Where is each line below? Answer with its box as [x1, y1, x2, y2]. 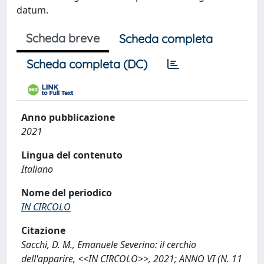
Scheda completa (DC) [27, 57, 147, 71]
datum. [16, 4, 48, 16]
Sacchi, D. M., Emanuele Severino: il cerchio [21, 238, 196, 251]
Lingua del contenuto [21, 148, 123, 161]
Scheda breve [26, 31, 100, 45]
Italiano [21, 163, 53, 176]
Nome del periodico [21, 186, 112, 199]
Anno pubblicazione [21, 111, 115, 124]
